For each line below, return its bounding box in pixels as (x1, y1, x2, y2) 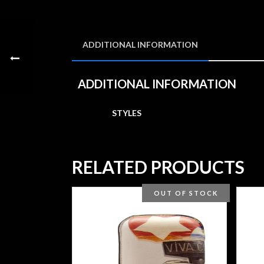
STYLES (112, 108, 141, 118)
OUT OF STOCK (154, 189, 218, 197)
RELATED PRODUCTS (72, 156, 245, 177)
